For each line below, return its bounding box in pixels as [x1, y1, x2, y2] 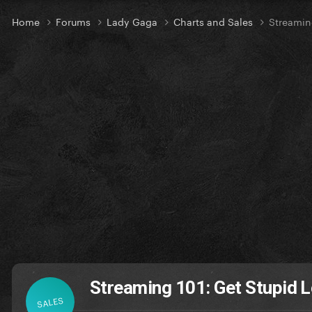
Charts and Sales [173, 13, 256, 29]
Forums [56, 13, 93, 29]
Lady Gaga [107, 13, 160, 29]
